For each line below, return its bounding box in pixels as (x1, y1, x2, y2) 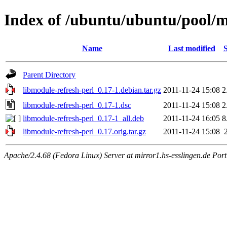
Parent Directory (23, 70, 75, 79)
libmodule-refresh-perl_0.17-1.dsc (23, 100, 131, 109)
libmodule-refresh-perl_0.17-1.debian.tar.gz (23, 85, 161, 94)
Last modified (168, 44, 215, 53)
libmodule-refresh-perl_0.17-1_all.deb (23, 113, 144, 123)
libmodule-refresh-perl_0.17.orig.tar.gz (23, 127, 146, 136)
